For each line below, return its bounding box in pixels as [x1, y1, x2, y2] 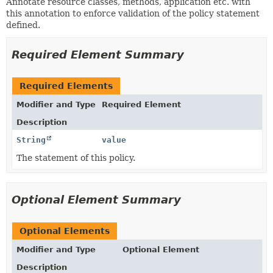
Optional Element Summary [12, 193, 181, 206]
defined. [6, 20, 40, 30]
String [16, 135, 46, 144]
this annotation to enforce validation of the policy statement [6, 9, 260, 18]
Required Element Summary [12, 48, 184, 61]
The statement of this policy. [16, 153, 135, 163]
